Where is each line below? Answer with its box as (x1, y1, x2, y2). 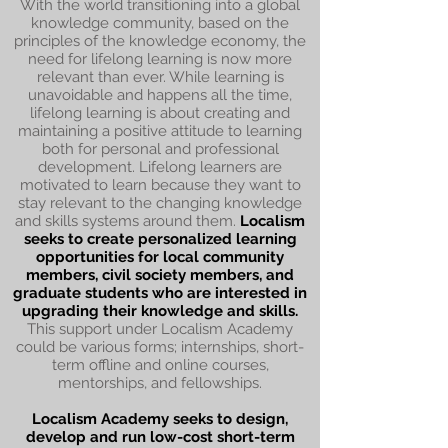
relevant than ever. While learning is (36, 68, 284, 86)
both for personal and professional (41, 140, 279, 158)
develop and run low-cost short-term (25, 428, 295, 446)
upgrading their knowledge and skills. (22, 302, 298, 320)
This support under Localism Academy (27, 320, 293, 338)
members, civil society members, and (26, 266, 294, 284)
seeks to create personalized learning (23, 230, 297, 248)
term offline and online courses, (51, 356, 269, 374)
